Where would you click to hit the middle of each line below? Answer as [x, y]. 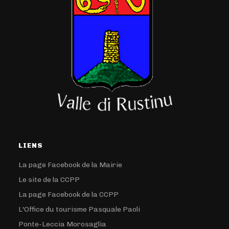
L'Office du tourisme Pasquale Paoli [79, 209]
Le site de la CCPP [49, 180]
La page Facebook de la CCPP [69, 194]
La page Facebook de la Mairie [71, 165]
